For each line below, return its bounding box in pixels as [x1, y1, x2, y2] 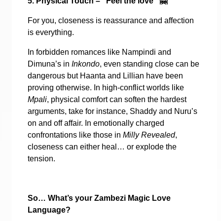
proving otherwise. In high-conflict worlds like [28, 83, 184, 92]
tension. [28, 154, 55, 163]
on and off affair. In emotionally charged [28, 118, 164, 127]
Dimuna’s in [28, 59, 72, 68]
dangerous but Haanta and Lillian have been [28, 71, 183, 80]
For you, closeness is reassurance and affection [28, 16, 194, 25]
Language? [28, 205, 71, 214]
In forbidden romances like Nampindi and [28, 47, 171, 56]
